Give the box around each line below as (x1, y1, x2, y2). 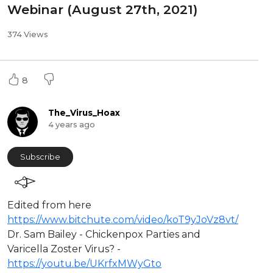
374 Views (7, 29, 48, 39)
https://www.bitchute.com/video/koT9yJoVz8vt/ (7, 214, 238, 226)
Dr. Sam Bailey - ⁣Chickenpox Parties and (7, 229, 200, 241)
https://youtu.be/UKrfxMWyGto (7, 258, 161, 270)
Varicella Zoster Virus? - (7, 243, 121, 255)
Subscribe (20, 152, 60, 162)
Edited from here (7, 199, 91, 211)
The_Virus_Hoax (48, 108, 120, 118)
